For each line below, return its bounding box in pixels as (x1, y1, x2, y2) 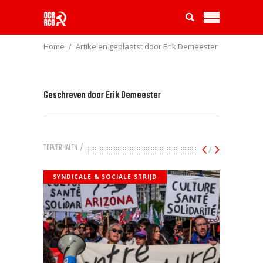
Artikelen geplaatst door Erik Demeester (76, 41, 218, 52)
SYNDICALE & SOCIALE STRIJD (53, 173, 157, 181)
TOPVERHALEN (43, 141, 79, 155)
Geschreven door (43, 88, 106, 103)
